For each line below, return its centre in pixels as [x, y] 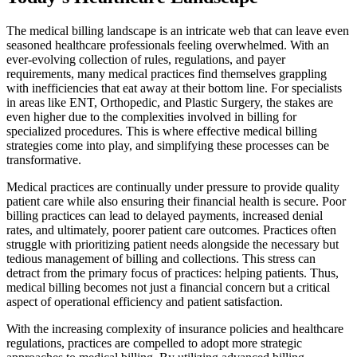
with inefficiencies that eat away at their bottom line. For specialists [174, 88]
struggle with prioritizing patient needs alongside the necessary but [173, 244]
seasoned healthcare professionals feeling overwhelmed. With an [168, 45]
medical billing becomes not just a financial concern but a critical [168, 287]
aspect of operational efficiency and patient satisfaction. [145, 301]
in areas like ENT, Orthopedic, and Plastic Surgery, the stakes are [170, 102]
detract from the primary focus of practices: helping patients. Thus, [173, 273]
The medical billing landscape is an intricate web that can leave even [178, 30]
